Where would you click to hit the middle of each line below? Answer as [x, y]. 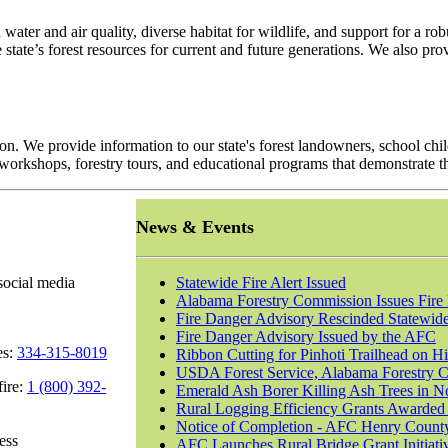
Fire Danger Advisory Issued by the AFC [306, 337]
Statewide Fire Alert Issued [261, 283]
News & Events [195, 227]
